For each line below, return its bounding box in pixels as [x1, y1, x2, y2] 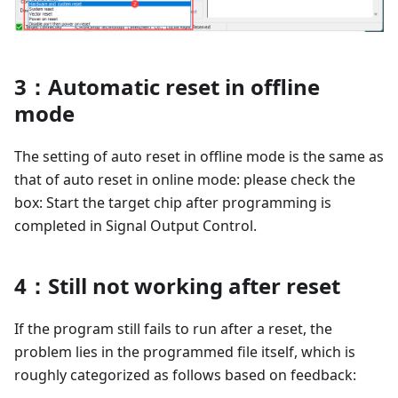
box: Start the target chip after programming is [14, 192, 331, 212]
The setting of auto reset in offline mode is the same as [14, 146, 384, 166]
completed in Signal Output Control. [14, 215, 257, 235]
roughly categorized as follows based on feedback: [14, 364, 356, 385]
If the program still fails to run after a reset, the [14, 318, 332, 338]
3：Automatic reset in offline [14, 71, 320, 101]
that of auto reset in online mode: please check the [14, 169, 355, 189]
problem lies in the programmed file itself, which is [14, 341, 355, 362]
